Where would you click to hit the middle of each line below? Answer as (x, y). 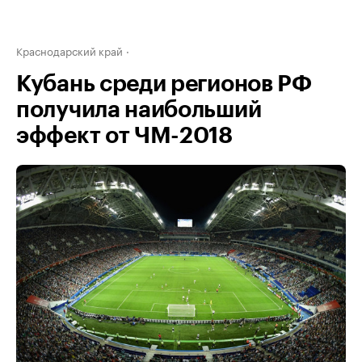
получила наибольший (139, 110)
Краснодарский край (69, 50)
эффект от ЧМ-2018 (124, 136)
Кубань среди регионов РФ (164, 84)
